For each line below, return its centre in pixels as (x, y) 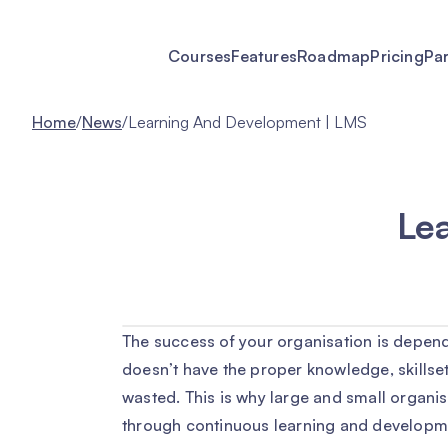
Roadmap (334, 56)
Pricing (397, 56)
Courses (200, 56)
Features (264, 56)
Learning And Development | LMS (247, 122)
